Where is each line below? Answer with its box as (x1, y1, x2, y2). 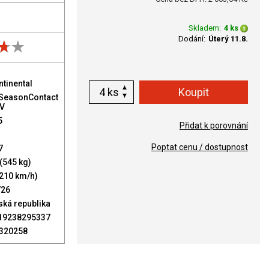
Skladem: (189, 23, 221, 32)
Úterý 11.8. (208, 34, 248, 43)
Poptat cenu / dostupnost (151, 142, 248, 152)
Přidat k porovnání (180, 121, 248, 130)
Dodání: (178, 34, 205, 43)
